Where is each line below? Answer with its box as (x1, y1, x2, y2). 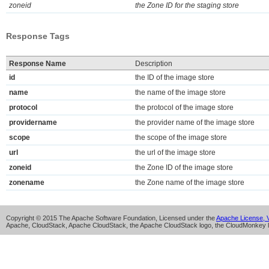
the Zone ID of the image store (135, 163, 233, 172)
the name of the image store (135, 88, 226, 97)
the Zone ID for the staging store (135, 1, 239, 10)
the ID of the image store (135, 73, 214, 82)
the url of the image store (135, 148, 216, 157)
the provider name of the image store (135, 118, 255, 127)
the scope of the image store (135, 133, 227, 142)
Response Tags (6, 31, 70, 41)
